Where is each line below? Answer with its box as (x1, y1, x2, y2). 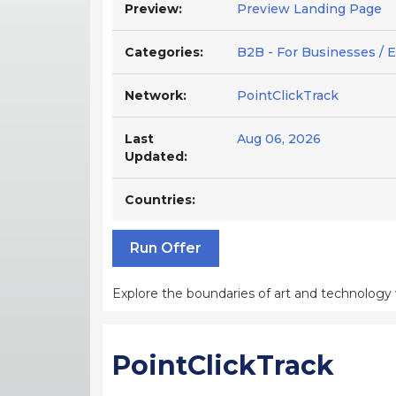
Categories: (125, 43, 203, 60)
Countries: (125, 191, 195, 208)
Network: (125, 87, 187, 103)
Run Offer (130, 239, 202, 256)
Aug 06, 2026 (237, 130, 321, 147)
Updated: (125, 148, 187, 164)
